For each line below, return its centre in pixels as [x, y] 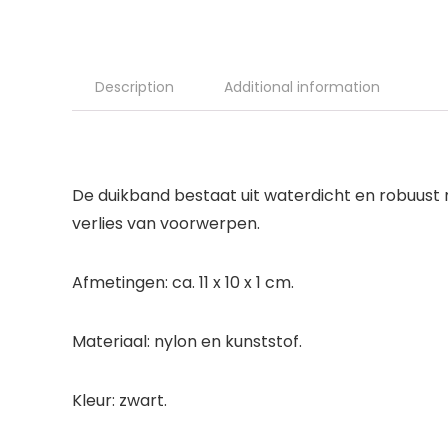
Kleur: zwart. [119, 400]
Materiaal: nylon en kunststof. [187, 341]
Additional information [302, 87]
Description [134, 87]
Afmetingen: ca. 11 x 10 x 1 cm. [183, 282]
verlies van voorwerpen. [166, 223]
